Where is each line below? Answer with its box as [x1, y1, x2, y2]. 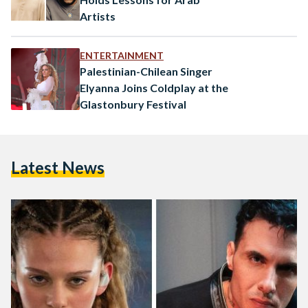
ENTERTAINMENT [80, 49, 164, 61]
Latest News [11, 157, 104, 177]
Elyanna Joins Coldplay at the [80, 80, 228, 94]
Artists [80, 9, 115, 23]
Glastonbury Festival [80, 97, 186, 111]
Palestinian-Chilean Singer [80, 64, 212, 78]
